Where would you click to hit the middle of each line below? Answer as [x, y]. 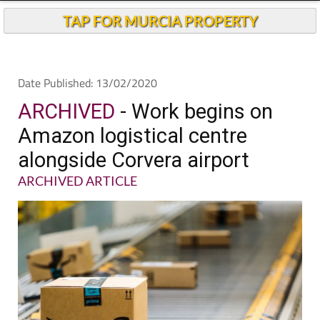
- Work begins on [194, 111]
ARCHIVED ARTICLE [77, 181]
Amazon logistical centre [132, 136]
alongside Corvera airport [134, 160]
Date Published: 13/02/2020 [87, 83]
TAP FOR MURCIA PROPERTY [160, 21]
